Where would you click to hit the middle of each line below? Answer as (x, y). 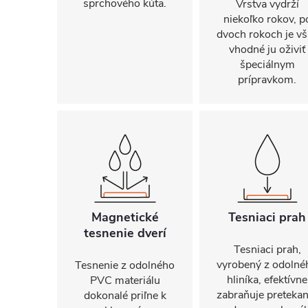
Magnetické (125, 217)
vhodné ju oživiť (267, 49)
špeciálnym (267, 65)
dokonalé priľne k (125, 296)
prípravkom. (267, 80)
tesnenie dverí (125, 233)
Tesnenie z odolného (125, 265)
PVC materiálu (125, 280)
